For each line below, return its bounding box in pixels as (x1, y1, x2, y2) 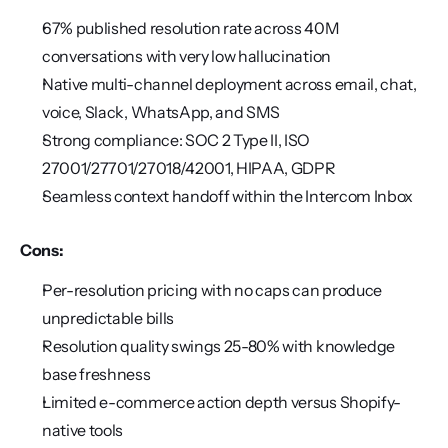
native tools (42, 420, 124, 440)
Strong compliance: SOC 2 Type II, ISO (42, 130, 311, 150)
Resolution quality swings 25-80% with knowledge (42, 336, 395, 356)
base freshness (42, 364, 151, 384)
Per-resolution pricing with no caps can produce (42, 280, 382, 300)
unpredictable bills (42, 308, 174, 328)
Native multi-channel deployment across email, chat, (42, 74, 417, 94)
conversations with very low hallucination (42, 46, 331, 66)
